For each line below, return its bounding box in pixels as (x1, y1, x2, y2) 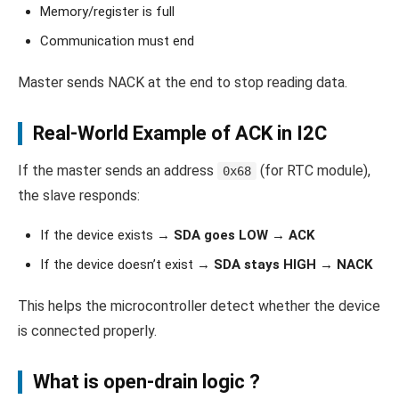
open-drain (103, 370, 198, 394)
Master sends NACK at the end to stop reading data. (18, 74, 347, 92)
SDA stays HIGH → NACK (214, 256, 372, 273)
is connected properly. (18, 322, 157, 340)
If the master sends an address (18, 162, 217, 180)
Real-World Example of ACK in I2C (33, 122, 327, 145)
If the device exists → (40, 227, 174, 244)
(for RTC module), (256, 162, 370, 180)
